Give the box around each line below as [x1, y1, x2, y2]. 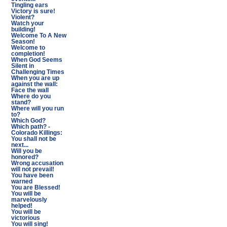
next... [11, 142, 28, 148]
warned [11, 178, 32, 184]
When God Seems [11, 57, 62, 63]
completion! [11, 51, 45, 57]
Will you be [11, 148, 42, 154]
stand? [11, 99, 31, 105]
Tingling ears [11, 2, 48, 8]
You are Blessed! [11, 184, 60, 191]
